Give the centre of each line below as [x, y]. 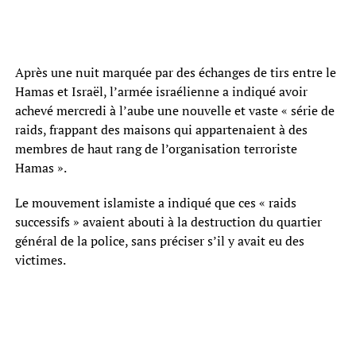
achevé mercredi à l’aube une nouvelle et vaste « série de [174, 110]
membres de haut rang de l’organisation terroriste [156, 148]
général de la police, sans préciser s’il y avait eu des [159, 240]
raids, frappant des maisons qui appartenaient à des [161, 129]
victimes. [40, 259]
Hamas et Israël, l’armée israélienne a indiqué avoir [161, 91]
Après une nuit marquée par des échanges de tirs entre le [175, 72]
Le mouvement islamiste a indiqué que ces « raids [155, 202]
